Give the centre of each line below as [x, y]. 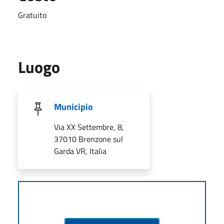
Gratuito [32, 15]
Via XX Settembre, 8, [89, 127]
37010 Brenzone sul [88, 139]
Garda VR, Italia [80, 151]
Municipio [73, 106]
